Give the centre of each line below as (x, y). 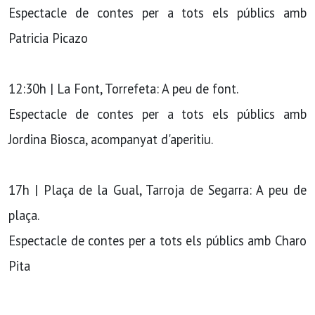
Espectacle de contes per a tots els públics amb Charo (157, 240)
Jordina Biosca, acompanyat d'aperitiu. (111, 139)
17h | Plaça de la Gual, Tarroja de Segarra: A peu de (157, 190)
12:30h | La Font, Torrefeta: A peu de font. (123, 89)
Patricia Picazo (48, 38)
